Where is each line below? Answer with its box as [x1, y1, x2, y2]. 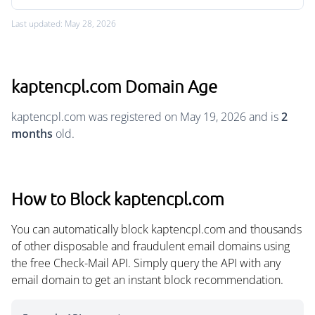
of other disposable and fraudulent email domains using [11, 238, 290, 254]
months [11, 126, 53, 141]
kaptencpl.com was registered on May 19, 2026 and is [11, 109, 281, 124]
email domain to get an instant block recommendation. [11, 272, 283, 288]
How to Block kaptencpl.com [11, 188, 224, 209]
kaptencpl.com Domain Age [11, 75, 217, 96]
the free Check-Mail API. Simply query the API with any [11, 255, 281, 271]
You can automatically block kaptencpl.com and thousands [11, 221, 302, 237]
